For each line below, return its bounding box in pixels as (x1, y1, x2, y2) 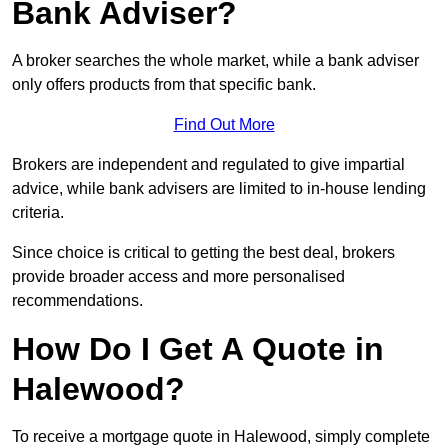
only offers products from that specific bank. (12, 76, 316, 94)
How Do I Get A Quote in (12, 331, 384, 368)
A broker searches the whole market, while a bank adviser (12, 52, 419, 70)
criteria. (12, 204, 64, 222)
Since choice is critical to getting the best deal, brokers (12, 244, 395, 262)
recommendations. (12, 292, 143, 310)
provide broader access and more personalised (12, 268, 345, 286)
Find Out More (173, 116, 275, 134)
